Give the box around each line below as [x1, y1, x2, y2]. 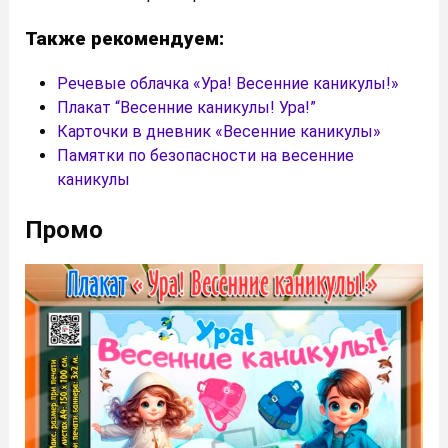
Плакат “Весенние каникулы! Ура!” [57, 97, 316, 117]
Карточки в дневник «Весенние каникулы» [57, 121, 381, 141]
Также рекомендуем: [25, 27, 229, 50]
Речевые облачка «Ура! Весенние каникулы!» [57, 73, 399, 93]
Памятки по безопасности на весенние [57, 145, 354, 165]
